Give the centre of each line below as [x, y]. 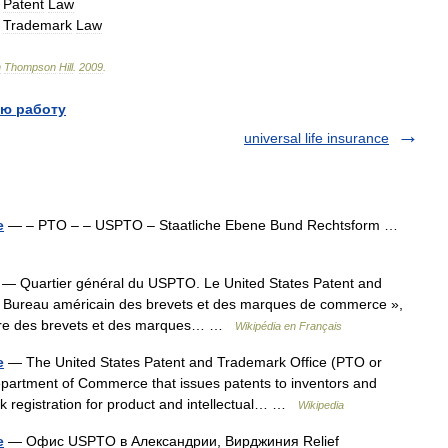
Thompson [30, 67]
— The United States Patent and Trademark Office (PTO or [193, 362]
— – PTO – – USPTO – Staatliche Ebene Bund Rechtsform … [205, 225]
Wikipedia [321, 405]
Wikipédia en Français [288, 326]
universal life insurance [316, 138]
